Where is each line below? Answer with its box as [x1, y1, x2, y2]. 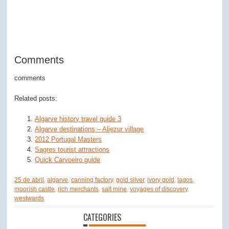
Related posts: [14, 94, 58, 102]
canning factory [71, 176, 113, 184]
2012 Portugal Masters [35, 135, 102, 143]
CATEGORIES [83, 211, 122, 223]
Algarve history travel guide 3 [35, 114, 122, 123]
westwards [14, 194, 44, 202]
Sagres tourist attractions [35, 145, 110, 153]
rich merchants [58, 185, 99, 193]
